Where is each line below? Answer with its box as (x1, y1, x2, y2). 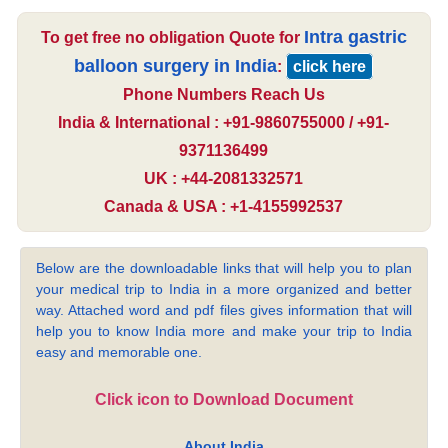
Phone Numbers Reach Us (122, 86, 325, 104)
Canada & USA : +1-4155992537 (104, 198, 344, 216)
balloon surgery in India (74, 56, 278, 77)
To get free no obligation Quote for (40, 29, 304, 47)
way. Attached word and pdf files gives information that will (36, 302, 412, 319)
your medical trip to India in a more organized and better (36, 281, 412, 298)
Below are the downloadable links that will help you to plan (36, 260, 412, 277)
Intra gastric (303, 27, 407, 48)
